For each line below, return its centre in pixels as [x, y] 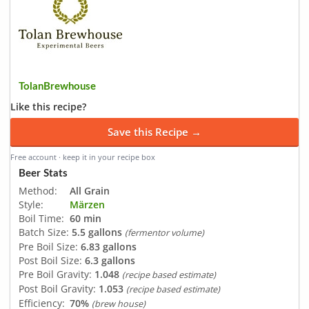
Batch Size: [44, 232]
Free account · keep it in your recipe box [83, 157]
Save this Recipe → [154, 132]
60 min [86, 218]
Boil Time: [41, 218]
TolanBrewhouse [57, 87]
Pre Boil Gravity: [55, 274]
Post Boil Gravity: [57, 288]
